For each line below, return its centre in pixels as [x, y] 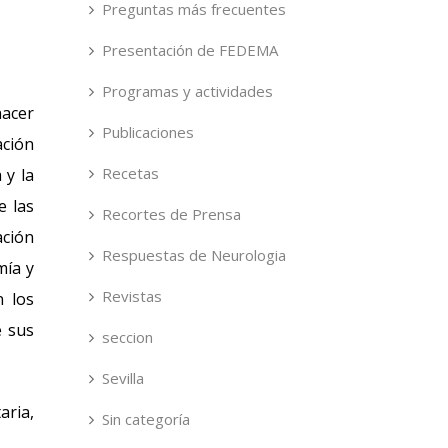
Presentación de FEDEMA [189, 50]
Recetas [130, 173]
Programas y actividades [187, 91]
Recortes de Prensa [171, 214]
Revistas [131, 296]
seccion [127, 337]
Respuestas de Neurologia [193, 255]
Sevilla [122, 378]
